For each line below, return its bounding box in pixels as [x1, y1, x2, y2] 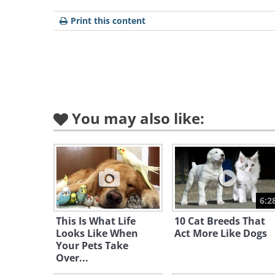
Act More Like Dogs [174, 227, 267, 240]
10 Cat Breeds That [174, 214, 265, 228]
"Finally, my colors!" [56, 142, 220, 164]
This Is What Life [56, 214, 136, 228]
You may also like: [72, 108, 204, 128]
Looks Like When [56, 227, 138, 240]
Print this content [71, 15, 145, 26]
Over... [56, 251, 88, 265]
